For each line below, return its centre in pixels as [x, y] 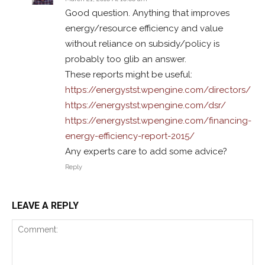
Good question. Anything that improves [147, 13]
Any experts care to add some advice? [146, 151]
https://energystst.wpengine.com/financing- [158, 121]
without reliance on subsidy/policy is [142, 44]
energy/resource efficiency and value [144, 28]
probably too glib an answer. [126, 59]
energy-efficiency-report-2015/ [130, 136]
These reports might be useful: [129, 75]
